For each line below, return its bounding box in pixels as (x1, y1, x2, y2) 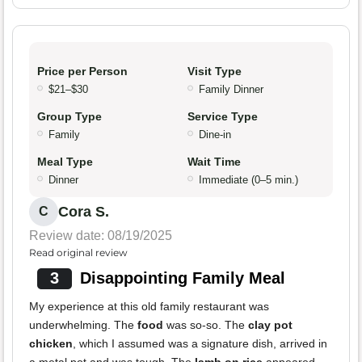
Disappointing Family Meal (79, 269, 285, 288)
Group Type (37, 110, 102, 124)
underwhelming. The (29, 318, 137, 332)
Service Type (187, 110, 258, 124)
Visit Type (187, 65, 242, 78)
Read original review (29, 246, 128, 259)
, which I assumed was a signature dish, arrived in (73, 337, 327, 351)
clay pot (248, 318, 293, 332)
